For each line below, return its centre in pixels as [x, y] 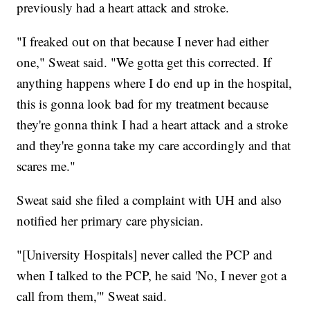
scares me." [46, 165]
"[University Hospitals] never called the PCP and [145, 254]
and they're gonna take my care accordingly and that [154, 145]
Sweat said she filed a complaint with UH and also [149, 199]
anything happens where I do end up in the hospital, [155, 82]
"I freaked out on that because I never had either [143, 41]
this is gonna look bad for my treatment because [143, 103]
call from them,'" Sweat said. [92, 295]
